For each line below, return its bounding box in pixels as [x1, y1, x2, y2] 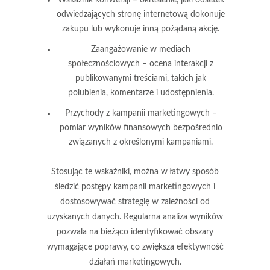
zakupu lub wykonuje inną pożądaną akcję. [62, 25, 219, 33]
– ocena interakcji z [140, 60, 213, 68]
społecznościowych [68, 60, 140, 68]
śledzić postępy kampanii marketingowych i [55, 183, 215, 191]
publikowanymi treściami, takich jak [75, 74, 206, 83]
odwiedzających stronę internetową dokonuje [57, 10, 225, 19]
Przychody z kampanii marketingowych [64, 109, 210, 118]
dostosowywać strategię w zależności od [60, 198, 210, 206]
